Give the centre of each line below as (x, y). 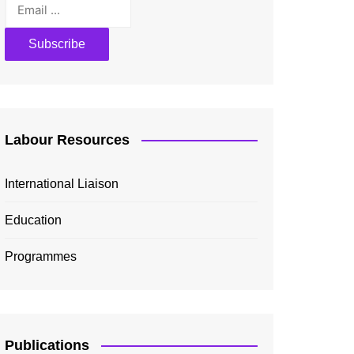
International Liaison (62, 183)
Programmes (41, 256)
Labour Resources (67, 139)
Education (33, 220)
